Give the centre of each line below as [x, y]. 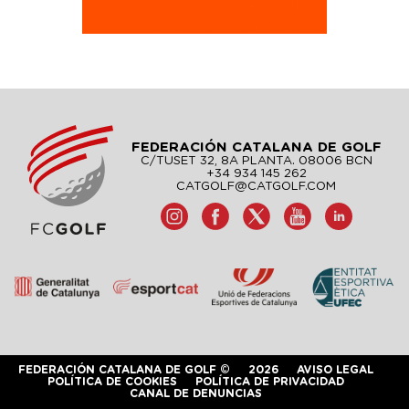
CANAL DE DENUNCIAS [195, 393]
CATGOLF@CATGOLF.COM [257, 186]
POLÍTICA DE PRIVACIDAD [269, 382]
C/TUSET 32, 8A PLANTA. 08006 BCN [256, 161]
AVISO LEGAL [335, 370]
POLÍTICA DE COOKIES [112, 382]
